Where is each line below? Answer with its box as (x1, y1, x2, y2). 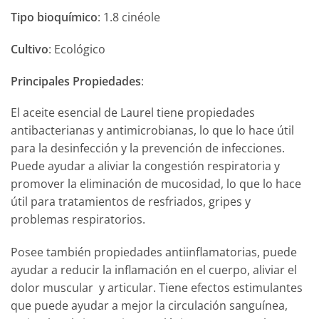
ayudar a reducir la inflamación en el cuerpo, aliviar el (11, 262, 297, 278)
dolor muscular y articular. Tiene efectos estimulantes (11, 280, 303, 296)
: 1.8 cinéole (98, 9, 160, 26)
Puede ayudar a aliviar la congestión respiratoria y (11, 158, 280, 174)
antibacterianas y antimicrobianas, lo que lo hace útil (11, 122, 294, 139)
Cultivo (11, 41, 48, 57)
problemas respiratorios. (11, 211, 145, 228)
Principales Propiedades (11, 73, 141, 89)
